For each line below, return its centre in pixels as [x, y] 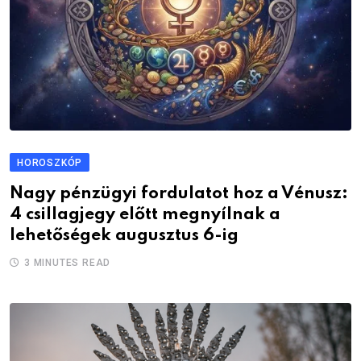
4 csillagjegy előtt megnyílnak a [145, 214]
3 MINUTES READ [68, 262]
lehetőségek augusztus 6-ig [124, 235]
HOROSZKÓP [50, 162]
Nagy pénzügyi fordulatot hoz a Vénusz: [179, 193]
